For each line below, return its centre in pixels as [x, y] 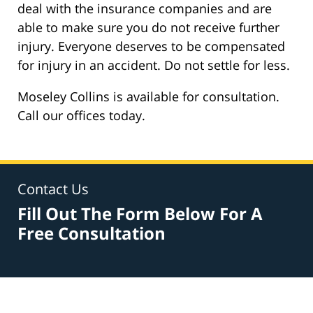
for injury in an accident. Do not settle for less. [154, 65]
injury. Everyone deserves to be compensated [151, 46]
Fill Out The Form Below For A [140, 213]
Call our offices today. [81, 115]
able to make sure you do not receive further [148, 27]
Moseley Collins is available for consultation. [148, 96]
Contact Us [53, 189]
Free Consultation [92, 233]
